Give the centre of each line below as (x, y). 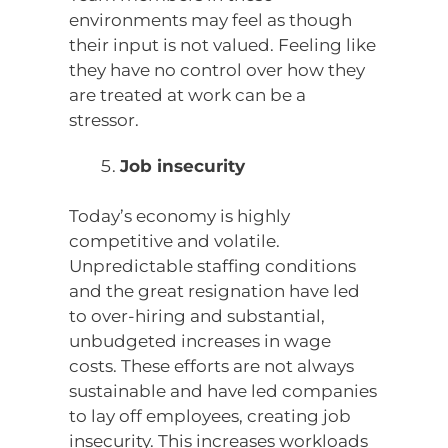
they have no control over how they (217, 69)
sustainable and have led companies (223, 391)
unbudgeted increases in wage (200, 341)
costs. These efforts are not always (212, 366)
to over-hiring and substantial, (197, 316)
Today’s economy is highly (180, 216)
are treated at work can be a (188, 94)
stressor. (104, 119)
